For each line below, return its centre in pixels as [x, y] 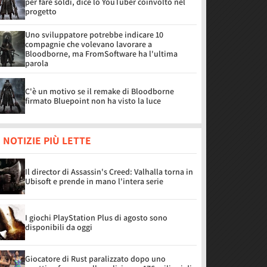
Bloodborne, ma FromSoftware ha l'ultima [101, 54]
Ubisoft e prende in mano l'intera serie [94, 181]
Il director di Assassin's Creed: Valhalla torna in [109, 172]
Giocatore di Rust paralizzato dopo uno [95, 259]
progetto [41, 11]
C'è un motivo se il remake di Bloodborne [100, 91]
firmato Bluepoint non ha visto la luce [93, 101]
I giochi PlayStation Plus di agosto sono [96, 218]
